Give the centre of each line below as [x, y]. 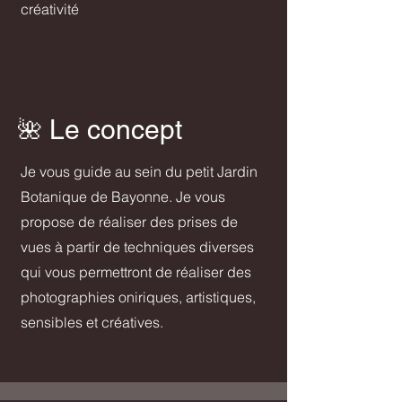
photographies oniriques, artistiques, [138, 297]
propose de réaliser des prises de [129, 222]
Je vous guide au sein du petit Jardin [139, 172]
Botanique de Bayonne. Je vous [123, 197]
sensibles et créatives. [92, 323]
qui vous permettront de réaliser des [136, 272]
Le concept [116, 130]
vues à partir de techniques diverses [137, 247]
